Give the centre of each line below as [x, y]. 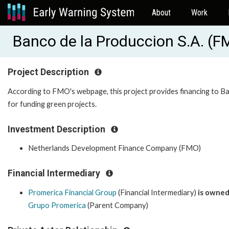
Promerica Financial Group [72, 192]
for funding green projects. [53, 104]
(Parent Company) [117, 205]
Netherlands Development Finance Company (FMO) [114, 148]
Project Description [49, 72]
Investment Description [58, 129]
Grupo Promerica [57, 205]
